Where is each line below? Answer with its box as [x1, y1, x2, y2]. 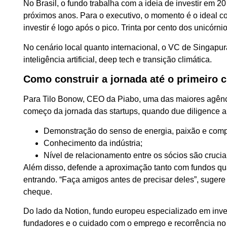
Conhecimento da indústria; [44, 138, 143, 147]
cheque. [23, 187, 53, 196]
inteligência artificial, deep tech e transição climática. [23, 55, 212, 64]
